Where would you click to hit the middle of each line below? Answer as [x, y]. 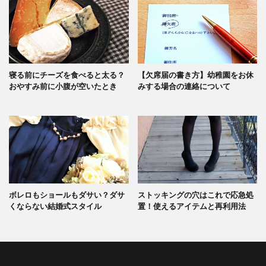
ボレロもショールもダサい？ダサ [67, 194]
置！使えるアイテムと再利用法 [191, 206]
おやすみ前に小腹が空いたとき [63, 86]
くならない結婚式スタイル [55, 206]
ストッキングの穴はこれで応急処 [195, 194]
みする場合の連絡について [184, 86]
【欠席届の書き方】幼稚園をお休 [195, 75]
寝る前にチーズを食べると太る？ [67, 75]
